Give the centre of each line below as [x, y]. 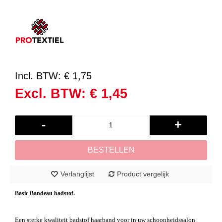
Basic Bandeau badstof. [45, 193]
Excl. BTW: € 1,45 [71, 93]
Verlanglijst [77, 174]
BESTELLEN [111, 150]
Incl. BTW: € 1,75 [53, 76]
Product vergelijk [143, 174]
